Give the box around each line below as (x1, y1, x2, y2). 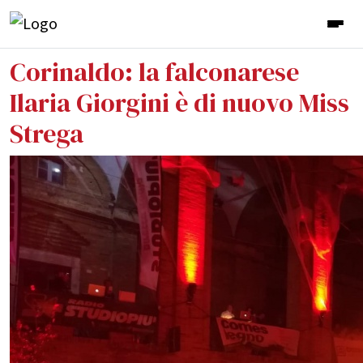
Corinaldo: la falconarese (10, 54, 299, 91)
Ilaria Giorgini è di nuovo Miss (10, 85, 349, 122)
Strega (10, 116, 83, 152)
